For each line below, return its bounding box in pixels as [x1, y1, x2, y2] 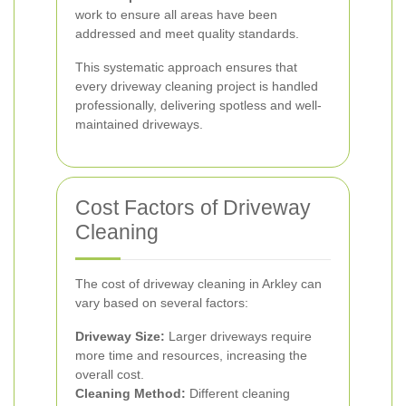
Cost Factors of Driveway [75, 196, 311, 219]
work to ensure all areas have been [75, 7, 277, 22]
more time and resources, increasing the [75, 348, 307, 362]
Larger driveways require [165, 329, 312, 343]
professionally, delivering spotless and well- [75, 98, 322, 112]
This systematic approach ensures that [75, 60, 297, 74]
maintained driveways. [75, 117, 203, 131]
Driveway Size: [75, 329, 165, 343]
